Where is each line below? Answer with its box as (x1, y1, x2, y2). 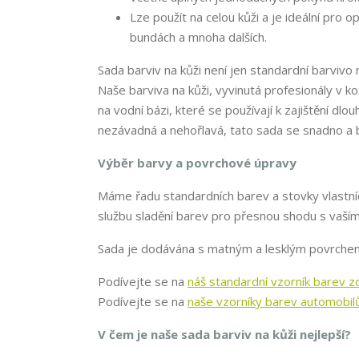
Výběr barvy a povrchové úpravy (98, 155, 296, 171)
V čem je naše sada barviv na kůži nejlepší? (98, 326, 351, 343)
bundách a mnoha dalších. (130, 29, 267, 46)
